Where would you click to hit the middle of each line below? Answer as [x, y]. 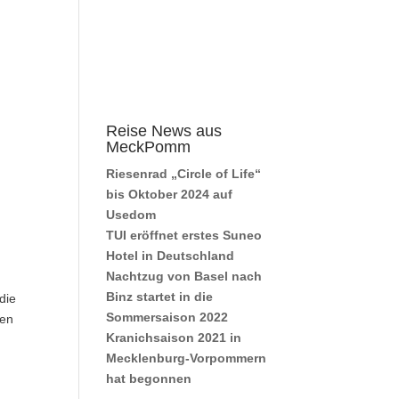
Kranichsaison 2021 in [174, 338]
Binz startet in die [160, 297]
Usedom [131, 215]
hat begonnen [149, 379]
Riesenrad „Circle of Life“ [184, 174]
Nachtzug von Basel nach [184, 276]
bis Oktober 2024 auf [170, 194]
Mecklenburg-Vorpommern [187, 358]
